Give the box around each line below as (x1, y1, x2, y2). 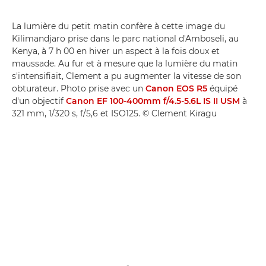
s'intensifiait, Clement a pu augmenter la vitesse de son (12, 70, 241, 81)
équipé (207, 83, 237, 94)
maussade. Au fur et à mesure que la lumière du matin (12, 58, 237, 69)
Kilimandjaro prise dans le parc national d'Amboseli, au (12, 33, 239, 44)
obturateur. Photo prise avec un (12, 83, 145, 94)
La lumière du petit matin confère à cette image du (12, 20, 225, 31)
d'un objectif (12, 95, 66, 106)
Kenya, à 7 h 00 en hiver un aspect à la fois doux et (12, 45, 220, 56)
